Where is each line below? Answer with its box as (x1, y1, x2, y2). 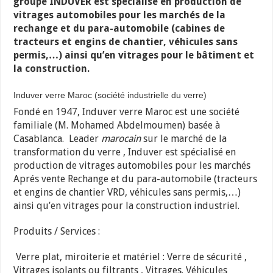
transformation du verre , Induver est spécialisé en (13, 146, 236, 158)
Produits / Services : (13, 225, 101, 237)
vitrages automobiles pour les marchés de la (13, 9, 226, 21)
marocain (101, 132, 141, 144)
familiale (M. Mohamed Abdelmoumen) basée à (13, 119, 221, 131)
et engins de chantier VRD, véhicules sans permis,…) (13, 186, 241, 198)
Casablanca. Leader (13, 132, 102, 144)
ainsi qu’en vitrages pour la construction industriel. (13, 199, 240, 211)
